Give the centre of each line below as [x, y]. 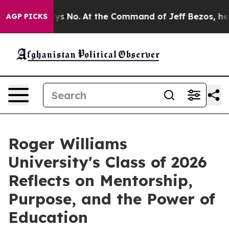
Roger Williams [68, 144]
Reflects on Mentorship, [100, 180]
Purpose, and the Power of [112, 199]
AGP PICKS [27, 16]
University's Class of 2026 [108, 162]
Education [48, 217]
